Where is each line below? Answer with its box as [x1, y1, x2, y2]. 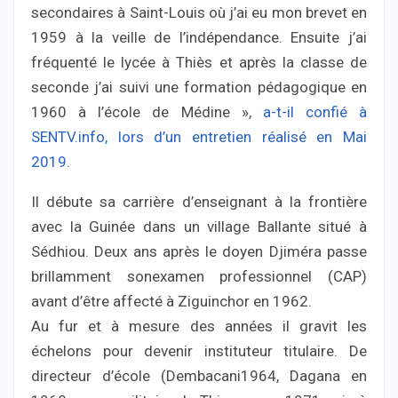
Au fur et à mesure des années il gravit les [31, 317, 367, 336]
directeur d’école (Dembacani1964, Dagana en [31, 367, 367, 386]
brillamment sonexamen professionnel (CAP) [31, 267, 367, 286]
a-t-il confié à [251, 103, 367, 122]
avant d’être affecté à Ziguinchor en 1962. [31, 292, 312, 311]
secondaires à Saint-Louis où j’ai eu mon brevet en [31, 4, 367, 22]
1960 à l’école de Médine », [31, 103, 251, 122]
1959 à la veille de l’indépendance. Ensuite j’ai [31, 28, 367, 47]
